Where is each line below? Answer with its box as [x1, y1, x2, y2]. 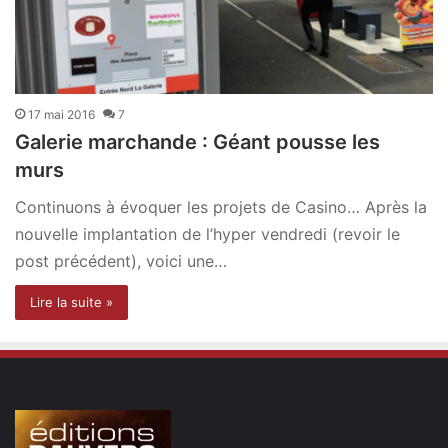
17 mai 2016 [28, 107, 95, 123]
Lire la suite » [30, 294, 113, 311]
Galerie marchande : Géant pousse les [15, 130, 380, 155]
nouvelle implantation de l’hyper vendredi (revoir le [15, 224, 400, 245]
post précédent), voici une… [15, 251, 227, 272]
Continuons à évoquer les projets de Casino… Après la [15, 197, 427, 218]
